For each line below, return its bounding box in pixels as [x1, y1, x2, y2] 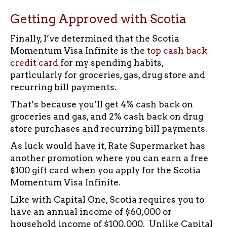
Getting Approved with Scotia [10, 11, 186, 26]
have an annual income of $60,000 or [10, 206, 172, 217]
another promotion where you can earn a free [10, 153, 208, 163]
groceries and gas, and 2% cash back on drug [10, 111, 203, 122]
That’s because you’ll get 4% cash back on [10, 99, 193, 109]
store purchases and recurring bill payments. [10, 123, 207, 134]
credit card [10, 57, 58, 68]
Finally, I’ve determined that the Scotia [10, 33, 179, 44]
